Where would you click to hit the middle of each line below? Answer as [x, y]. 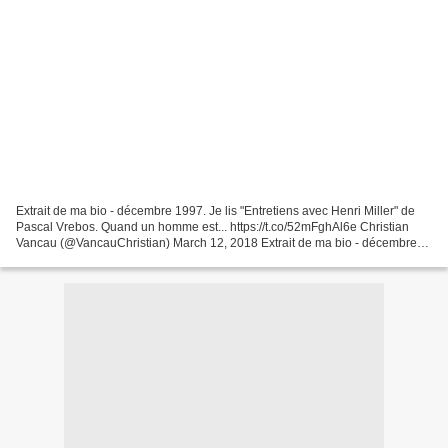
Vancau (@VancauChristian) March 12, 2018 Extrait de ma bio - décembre [216, 242]
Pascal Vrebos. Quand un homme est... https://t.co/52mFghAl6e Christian [212, 226]
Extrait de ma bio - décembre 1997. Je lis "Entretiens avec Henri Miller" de [215, 210]
